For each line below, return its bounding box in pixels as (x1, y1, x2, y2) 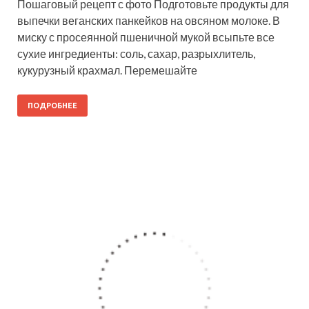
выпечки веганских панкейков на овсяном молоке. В (17, 13, 280, 27)
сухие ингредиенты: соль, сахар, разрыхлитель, (17, 46, 255, 60)
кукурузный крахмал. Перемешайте (17, 63, 197, 77)
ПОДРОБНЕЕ (28, 101, 77, 110)
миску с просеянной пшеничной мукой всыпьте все (17, 30, 275, 43)
